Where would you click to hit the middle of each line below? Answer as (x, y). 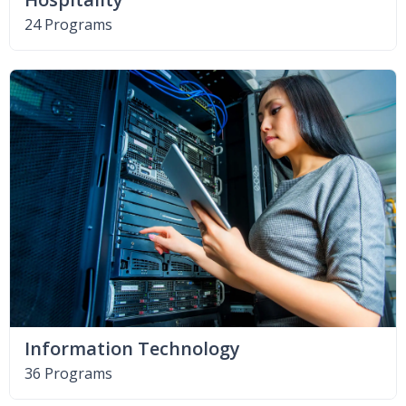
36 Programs (68, 374)
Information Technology (132, 349)
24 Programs (68, 25)
